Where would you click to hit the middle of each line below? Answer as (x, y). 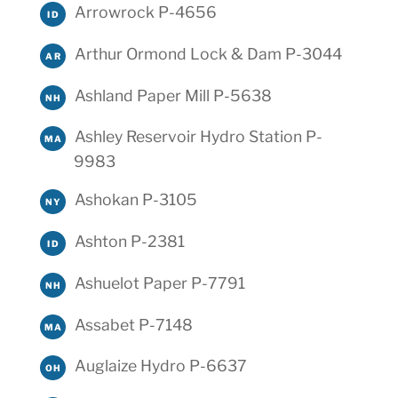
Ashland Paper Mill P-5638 (173, 95)
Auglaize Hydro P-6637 (160, 366)
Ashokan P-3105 (135, 200)
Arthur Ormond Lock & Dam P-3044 (208, 53)
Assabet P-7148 (133, 324)
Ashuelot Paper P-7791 (159, 283)
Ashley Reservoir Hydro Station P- (198, 137)
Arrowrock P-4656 (145, 12)
